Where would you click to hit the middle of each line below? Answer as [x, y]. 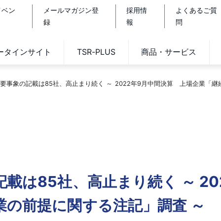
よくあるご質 [196, 10]
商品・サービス [169, 52]
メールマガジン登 [71, 10]
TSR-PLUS [96, 52]
